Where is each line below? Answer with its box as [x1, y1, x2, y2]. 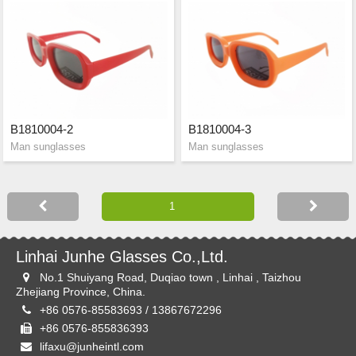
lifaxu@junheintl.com [40, 339, 144, 353]
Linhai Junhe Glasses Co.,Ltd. [16, 247, 228, 265]
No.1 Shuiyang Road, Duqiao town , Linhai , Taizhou [40, 270, 301, 284]
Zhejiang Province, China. [16, 284, 145, 298]
